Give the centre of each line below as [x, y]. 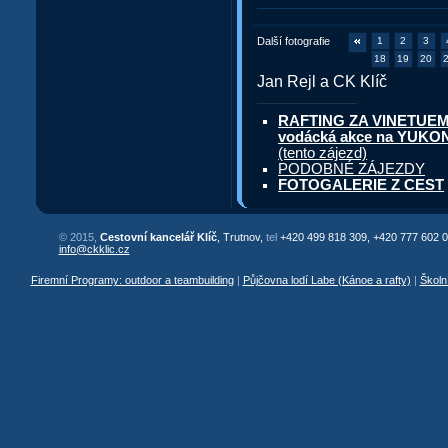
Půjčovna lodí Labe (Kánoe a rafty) [326, 280]
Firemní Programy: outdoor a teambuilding [132, 280]
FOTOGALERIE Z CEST [361, 185]
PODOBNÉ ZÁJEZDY [352, 169]
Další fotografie [296, 40]
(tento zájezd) [323, 153]
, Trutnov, [239, 237]
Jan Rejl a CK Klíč [321, 80]
